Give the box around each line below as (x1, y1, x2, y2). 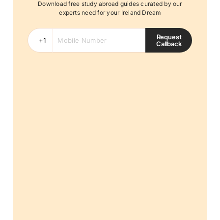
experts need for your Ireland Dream (59, 9, 161, 17)
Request (156, 33, 182, 41)
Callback (156, 40, 182, 48)
